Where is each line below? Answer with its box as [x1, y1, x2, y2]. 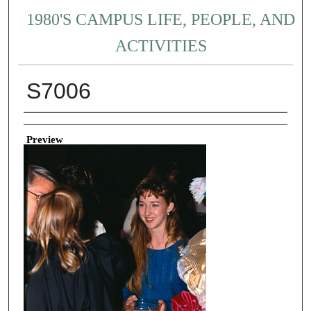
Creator [23, 117, 56, 129]
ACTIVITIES [115, 37, 207, 56]
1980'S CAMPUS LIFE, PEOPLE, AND [26, 10, 296, 29]
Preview [26, 133, 63, 145]
